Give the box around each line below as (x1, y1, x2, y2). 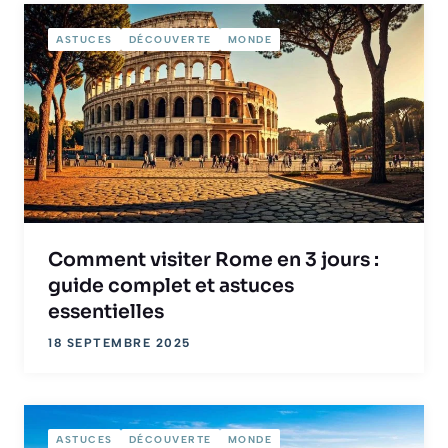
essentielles (48, 299, 164, 324)
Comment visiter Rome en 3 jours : (48, 247, 379, 272)
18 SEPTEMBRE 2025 (48, 335, 191, 350)
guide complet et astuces (48, 273, 294, 298)
